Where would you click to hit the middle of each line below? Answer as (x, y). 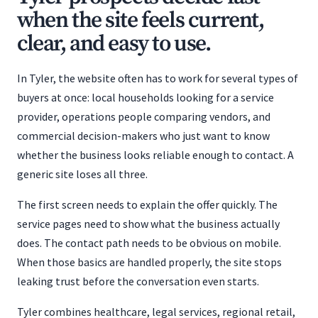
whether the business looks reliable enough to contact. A (155, 155)
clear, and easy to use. (114, 44)
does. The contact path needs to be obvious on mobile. (149, 243)
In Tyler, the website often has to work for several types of (158, 78)
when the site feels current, (141, 21)
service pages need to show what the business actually (148, 224)
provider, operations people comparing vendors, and (144, 116)
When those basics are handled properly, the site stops (149, 262)
